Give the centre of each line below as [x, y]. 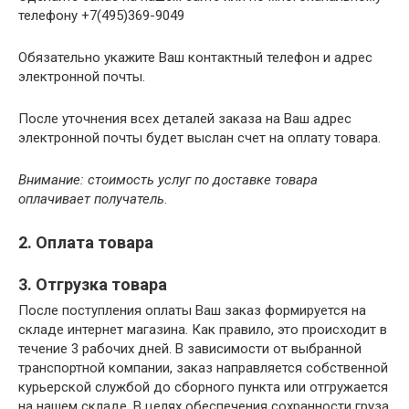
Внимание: [51, 180]
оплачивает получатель [91, 199]
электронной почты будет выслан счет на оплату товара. [199, 138]
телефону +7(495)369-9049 [101, 16]
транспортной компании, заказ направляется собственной [203, 368]
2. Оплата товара [86, 242]
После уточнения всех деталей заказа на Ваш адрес [185, 119]
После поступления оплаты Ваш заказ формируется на [192, 310]
